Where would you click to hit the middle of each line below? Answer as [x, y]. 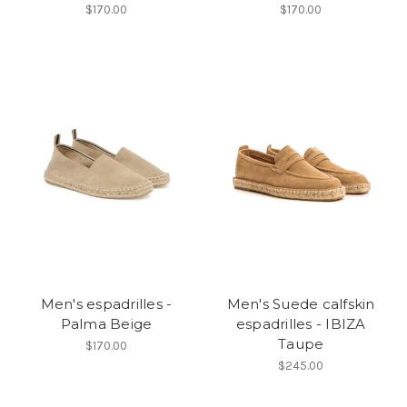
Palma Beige [106, 324]
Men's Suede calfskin [301, 304]
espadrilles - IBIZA [301, 324]
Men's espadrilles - [106, 304]
